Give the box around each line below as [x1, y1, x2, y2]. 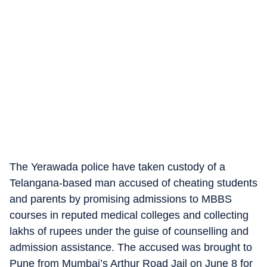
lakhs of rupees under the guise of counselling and [10, 225, 249, 237]
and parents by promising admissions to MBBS [10, 193, 232, 205]
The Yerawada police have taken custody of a [10, 161, 225, 173]
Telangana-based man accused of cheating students [10, 177, 257, 189]
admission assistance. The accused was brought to [10, 241, 252, 253]
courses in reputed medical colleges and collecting [10, 209, 249, 221]
